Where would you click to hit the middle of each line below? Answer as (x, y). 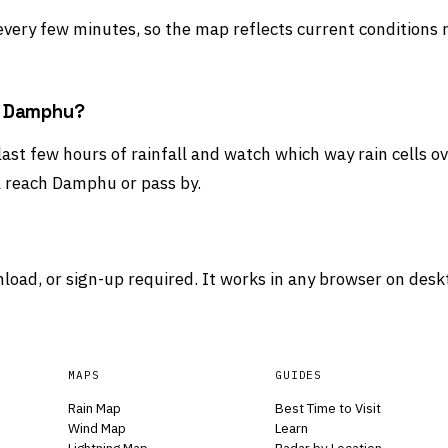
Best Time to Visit (327, 407)
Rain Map (95, 407)
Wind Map (97, 427)
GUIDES (298, 374)
